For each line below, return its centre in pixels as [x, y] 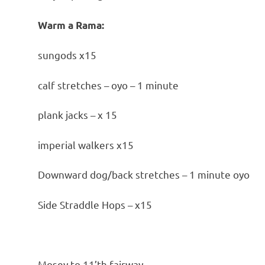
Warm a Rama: [71, 25]
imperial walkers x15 [86, 144]
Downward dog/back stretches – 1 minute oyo [144, 174]
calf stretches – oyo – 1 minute [108, 85]
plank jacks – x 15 [77, 115]
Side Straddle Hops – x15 [95, 204]
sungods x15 [67, 55]
